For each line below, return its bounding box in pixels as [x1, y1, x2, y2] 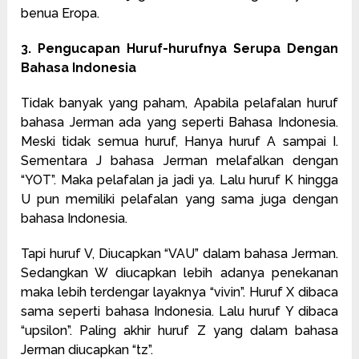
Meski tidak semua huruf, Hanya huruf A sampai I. [21, 133, 338, 149]
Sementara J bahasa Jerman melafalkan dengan [21, 152, 338, 168]
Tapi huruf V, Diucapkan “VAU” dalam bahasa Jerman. [21, 245, 338, 261]
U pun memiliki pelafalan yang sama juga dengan [21, 191, 338, 207]
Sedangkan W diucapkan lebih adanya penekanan [21, 264, 338, 280]
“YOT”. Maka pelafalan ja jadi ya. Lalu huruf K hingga [21, 171, 338, 188]
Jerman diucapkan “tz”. [21, 341, 154, 357]
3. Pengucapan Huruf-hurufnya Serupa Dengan [21, 40, 338, 56]
